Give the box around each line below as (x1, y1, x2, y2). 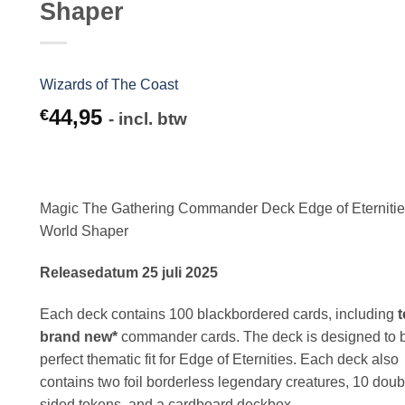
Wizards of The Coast (40, 77, 178, 92)
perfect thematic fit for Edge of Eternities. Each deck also (40, 351, 399, 367)
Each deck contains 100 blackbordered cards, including (40, 306, 398, 322)
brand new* (40, 328, 118, 344)
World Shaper (40, 223, 128, 239)
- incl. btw (108, 109, 187, 128)
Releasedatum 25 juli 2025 (40, 264, 218, 280)
